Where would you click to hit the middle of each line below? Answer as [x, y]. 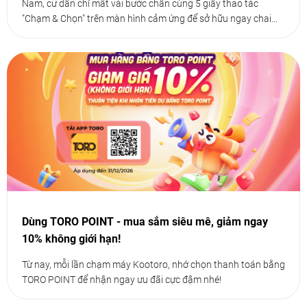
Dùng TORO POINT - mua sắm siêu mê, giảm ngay [145, 222]
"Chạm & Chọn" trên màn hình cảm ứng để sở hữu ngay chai [147, 18]
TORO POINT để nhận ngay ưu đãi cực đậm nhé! [122, 280]
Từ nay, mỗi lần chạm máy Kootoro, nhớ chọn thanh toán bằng [153, 265]
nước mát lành [52, 33]
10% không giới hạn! [71, 239]
